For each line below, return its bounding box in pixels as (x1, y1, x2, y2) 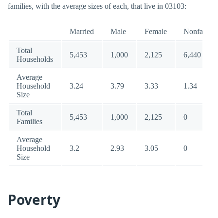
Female (145, 27, 167, 36)
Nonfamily (183, 27, 217, 36)
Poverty (8, 190, 60, 209)
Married (70, 27, 94, 36)
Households (17, 55, 53, 63)
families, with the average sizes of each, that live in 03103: (8, 2, 186, 10)
